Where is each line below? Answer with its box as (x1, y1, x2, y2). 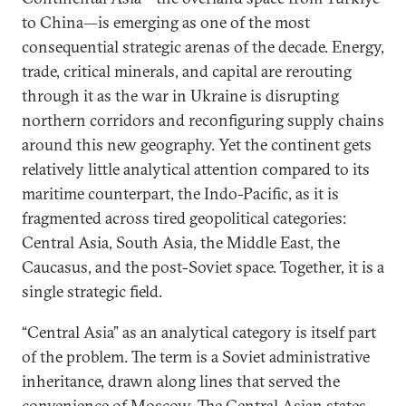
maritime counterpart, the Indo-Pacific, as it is (22, 183, 339, 204)
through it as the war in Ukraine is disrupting (22, 85, 339, 106)
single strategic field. (22, 281, 162, 302)
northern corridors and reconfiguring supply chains (22, 110, 384, 130)
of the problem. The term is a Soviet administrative (22, 346, 370, 367)
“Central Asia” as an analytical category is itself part (22, 322, 376, 343)
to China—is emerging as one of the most (22, 12, 310, 33)
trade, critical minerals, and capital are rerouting (22, 61, 352, 82)
